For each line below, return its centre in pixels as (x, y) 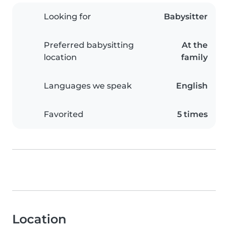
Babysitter (186, 17)
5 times (192, 115)
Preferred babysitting (89, 45)
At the (195, 45)
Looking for (67, 17)
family (194, 58)
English (192, 86)
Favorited (64, 115)
